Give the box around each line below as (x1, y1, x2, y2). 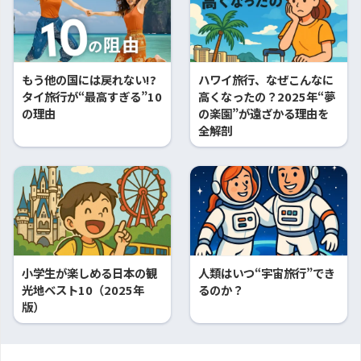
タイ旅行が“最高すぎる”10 (22, 87, 162, 105)
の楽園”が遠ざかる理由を (198, 104, 329, 122)
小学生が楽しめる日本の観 (22, 263, 157, 281)
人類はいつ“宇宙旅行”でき (198, 263, 335, 281)
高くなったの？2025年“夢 (198, 87, 335, 105)
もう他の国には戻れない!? (22, 70, 156, 88)
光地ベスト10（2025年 (22, 280, 144, 298)
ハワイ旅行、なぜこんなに (198, 70, 334, 88)
